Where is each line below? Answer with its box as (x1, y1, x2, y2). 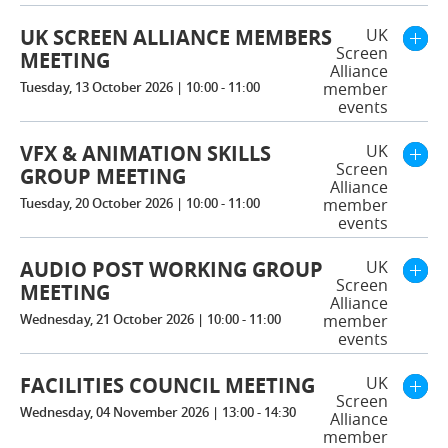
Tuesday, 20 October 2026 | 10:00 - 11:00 (20, 194, 260, 212)
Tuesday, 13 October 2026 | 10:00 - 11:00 (20, 78, 260, 96)
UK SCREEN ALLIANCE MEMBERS (20, 24, 332, 51)
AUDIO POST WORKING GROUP (20, 256, 323, 283)
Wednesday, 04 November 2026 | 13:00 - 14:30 (20, 403, 296, 421)
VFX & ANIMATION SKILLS (20, 140, 271, 167)
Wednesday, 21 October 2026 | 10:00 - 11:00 (20, 310, 281, 328)
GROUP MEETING (20, 163, 186, 190)
